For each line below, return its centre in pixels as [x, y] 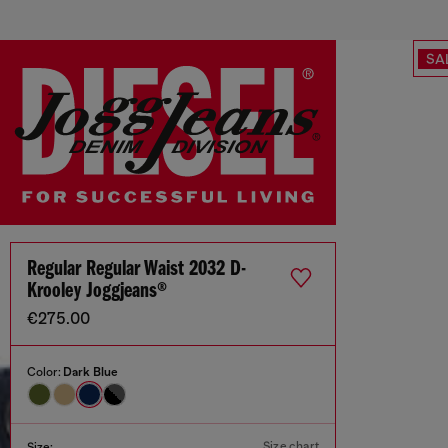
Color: [45, 372]
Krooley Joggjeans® [97, 292]
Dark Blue [90, 372]
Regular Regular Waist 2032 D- [136, 270]
